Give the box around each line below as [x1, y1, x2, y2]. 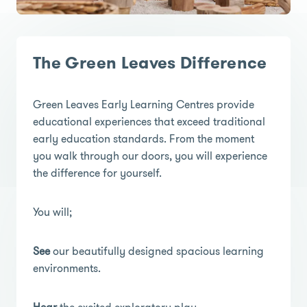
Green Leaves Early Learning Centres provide [33, 96, 254, 112]
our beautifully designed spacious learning [50, 243, 264, 259]
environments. [33, 260, 101, 276]
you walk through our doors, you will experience [33, 147, 267, 164]
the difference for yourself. [33, 164, 162, 181]
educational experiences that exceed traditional [33, 113, 265, 130]
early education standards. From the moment [33, 130, 254, 147]
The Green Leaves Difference [33, 51, 267, 75]
